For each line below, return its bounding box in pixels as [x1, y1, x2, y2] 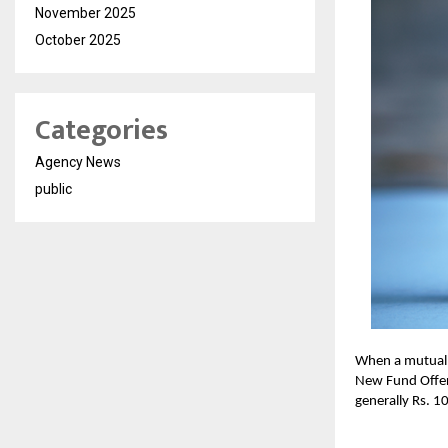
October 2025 [35, 31, 121, 48]
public [35, 180, 72, 197]
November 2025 [35, 4, 136, 21]
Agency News [35, 153, 121, 170]
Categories [35, 106, 168, 154]
